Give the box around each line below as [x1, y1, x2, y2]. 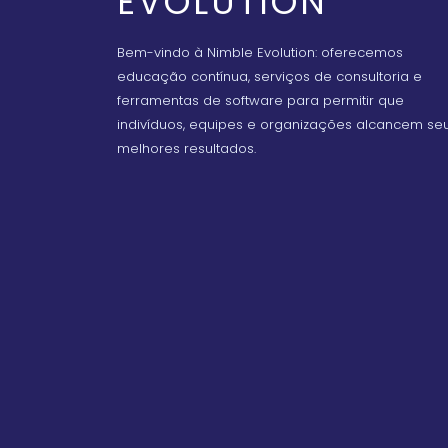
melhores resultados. [117, 139, 256, 158]
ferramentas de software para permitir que [117, 91, 404, 110]
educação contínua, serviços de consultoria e [117, 67, 422, 86]
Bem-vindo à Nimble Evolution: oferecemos [117, 43, 403, 62]
